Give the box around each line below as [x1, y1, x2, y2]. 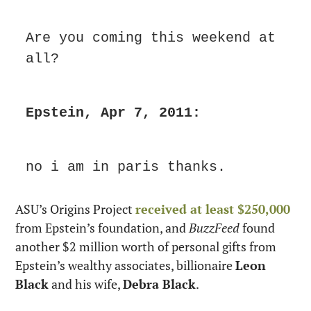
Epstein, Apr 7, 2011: [26, 104, 201, 121]
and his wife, [49, 275, 123, 292]
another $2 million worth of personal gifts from [15, 237, 276, 255]
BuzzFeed [189, 219, 239, 236]
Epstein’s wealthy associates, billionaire [15, 256, 235, 274]
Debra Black [123, 275, 196, 292]
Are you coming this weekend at [26, 29, 276, 46]
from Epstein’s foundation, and [15, 219, 189, 236]
